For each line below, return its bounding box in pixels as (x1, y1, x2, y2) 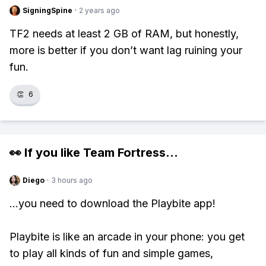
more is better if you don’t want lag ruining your (9, 44, 242, 56)
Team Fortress (83, 145, 166, 160)
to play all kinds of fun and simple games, (9, 247, 213, 259)
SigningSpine (23, 6, 72, 15)
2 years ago (79, 6, 120, 15)
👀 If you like (9, 145, 83, 160)
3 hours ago (51, 176, 93, 185)
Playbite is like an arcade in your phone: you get (9, 230, 245, 243)
